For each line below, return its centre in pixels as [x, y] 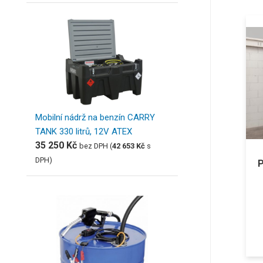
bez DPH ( [96, 146]
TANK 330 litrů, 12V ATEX [84, 131]
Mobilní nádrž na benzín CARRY [95, 117]
